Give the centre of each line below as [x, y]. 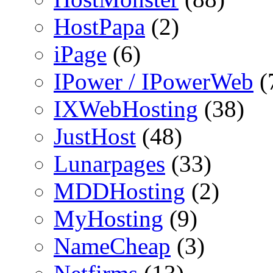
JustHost [95, 136]
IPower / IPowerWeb [154, 81]
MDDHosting [119, 191]
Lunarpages [109, 163]
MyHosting [108, 218]
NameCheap [112, 246]
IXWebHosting [126, 108]
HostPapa [99, 26]
